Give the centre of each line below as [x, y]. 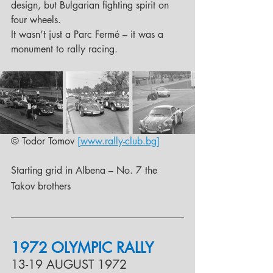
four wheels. [37, 20]
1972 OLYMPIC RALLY [82, 248]
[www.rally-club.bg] [119, 141]
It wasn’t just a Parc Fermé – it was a [89, 35]
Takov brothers [41, 186]
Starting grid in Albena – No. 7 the [86, 171]
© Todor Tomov [44, 141]
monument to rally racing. [64, 49]
